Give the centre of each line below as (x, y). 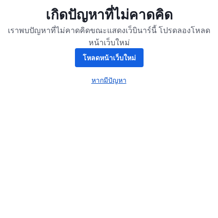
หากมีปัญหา (109, 80)
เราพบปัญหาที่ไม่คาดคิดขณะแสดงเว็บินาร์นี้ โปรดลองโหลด (109, 30)
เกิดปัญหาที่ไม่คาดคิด (109, 14)
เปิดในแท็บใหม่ (142, 86)
